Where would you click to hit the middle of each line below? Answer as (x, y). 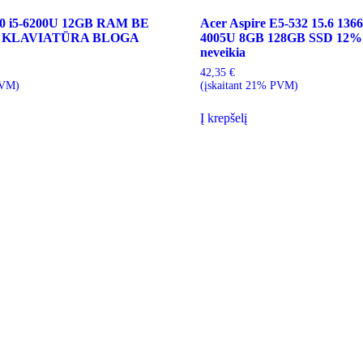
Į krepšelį (223, 117)
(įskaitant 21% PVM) (249, 85)
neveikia (222, 52)
